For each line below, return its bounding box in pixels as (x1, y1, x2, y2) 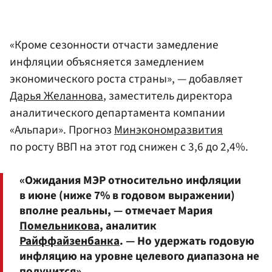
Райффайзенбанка (19, 233, 120, 250)
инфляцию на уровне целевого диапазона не (19, 248, 259, 265)
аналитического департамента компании (10, 104, 225, 122)
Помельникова (19, 217, 100, 235)
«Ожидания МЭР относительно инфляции (19, 172, 241, 189)
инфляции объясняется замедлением (10, 53, 204, 71)
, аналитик (100, 217, 157, 235)
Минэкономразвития (114, 121, 223, 139)
